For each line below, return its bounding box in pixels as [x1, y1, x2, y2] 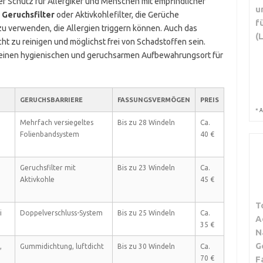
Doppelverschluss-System [19, 209, 103, 217]
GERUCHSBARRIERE [19, 96, 83, 103]
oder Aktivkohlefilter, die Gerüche [54, 10, 179, 19]
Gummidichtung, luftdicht [19, 242, 104, 250]
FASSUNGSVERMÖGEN [117, 96, 190, 103]
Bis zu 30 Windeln [117, 242, 175, 250]
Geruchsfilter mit [19, 164, 76, 171]
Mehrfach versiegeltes [19, 119, 93, 126]
